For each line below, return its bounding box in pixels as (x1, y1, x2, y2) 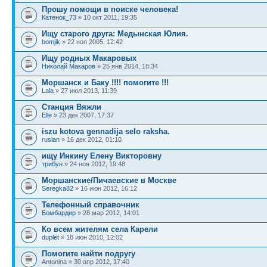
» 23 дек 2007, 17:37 (52, 111, 114, 119)
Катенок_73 (42, 14, 76, 21)
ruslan (42, 136, 60, 143)
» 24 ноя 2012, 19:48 (63, 160, 125, 167)
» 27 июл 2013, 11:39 (54, 87, 117, 94)
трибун (42, 160, 63, 167)
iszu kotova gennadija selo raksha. (42, 127, 170, 136)
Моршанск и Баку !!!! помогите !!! (42, 78, 169, 87)
